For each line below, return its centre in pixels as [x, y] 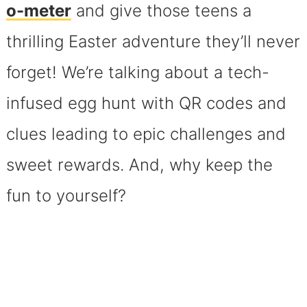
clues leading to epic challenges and [146, 134]
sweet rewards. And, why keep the [139, 164]
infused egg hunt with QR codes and [146, 103]
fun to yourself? [66, 195]
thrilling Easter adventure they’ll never [153, 41]
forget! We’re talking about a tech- [137, 72]
